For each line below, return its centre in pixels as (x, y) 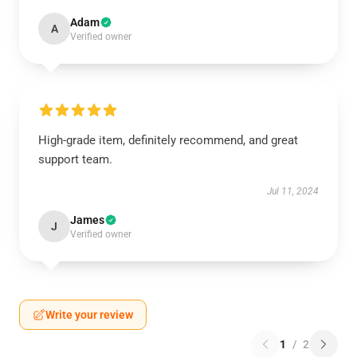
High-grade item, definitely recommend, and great (168, 140)
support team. (75, 159)
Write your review (89, 315)
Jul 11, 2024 (293, 191)
